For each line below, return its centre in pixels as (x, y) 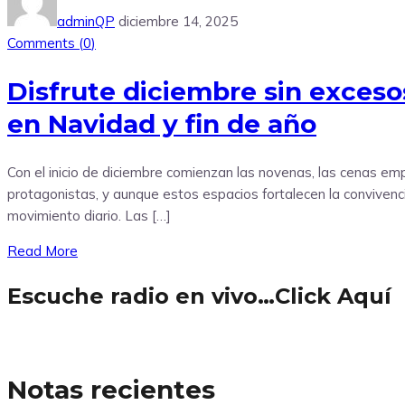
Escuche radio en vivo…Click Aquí (199, 296)
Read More (42, 250)
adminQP (86, 22)
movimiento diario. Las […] (89, 215)
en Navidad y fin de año (162, 124)
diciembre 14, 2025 (178, 22)
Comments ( (45, 43)
